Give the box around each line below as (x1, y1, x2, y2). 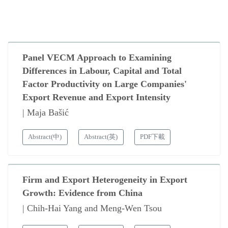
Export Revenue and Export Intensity (22, 92, 170, 103)
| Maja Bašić (22, 107, 69, 118)
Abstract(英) (84, 133, 118, 140)
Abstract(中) (28, 133, 62, 140)
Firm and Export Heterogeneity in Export (22, 174, 187, 185)
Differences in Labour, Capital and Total (22, 66, 182, 76)
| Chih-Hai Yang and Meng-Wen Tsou (22, 203, 162, 213)
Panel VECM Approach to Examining (22, 52, 172, 63)
